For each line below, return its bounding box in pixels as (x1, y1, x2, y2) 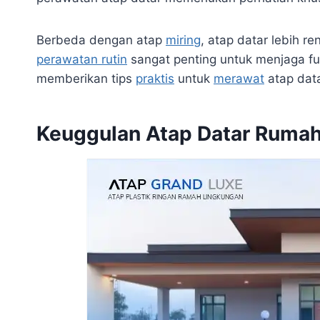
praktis (136, 71, 174, 86)
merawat (214, 71, 264, 86)
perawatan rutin (36, 51, 127, 66)
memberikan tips (36, 71, 136, 86)
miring (166, 32, 201, 47)
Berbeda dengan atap (36, 32, 166, 47)
